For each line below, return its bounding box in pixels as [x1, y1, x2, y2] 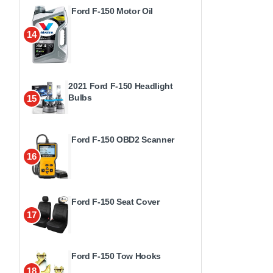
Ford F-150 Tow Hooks [71, 251, 161, 261]
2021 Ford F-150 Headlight [68, 81, 173, 91]
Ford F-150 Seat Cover [71, 196, 160, 207]
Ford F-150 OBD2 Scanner [71, 135, 174, 144]
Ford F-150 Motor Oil [71, 6, 153, 16]
